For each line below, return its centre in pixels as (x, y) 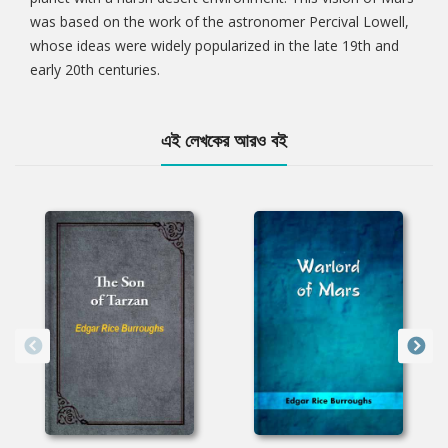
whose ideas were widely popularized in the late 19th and (214, 46)
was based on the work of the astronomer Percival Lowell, (219, 22)
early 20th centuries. (95, 70)
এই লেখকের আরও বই (224, 140)
